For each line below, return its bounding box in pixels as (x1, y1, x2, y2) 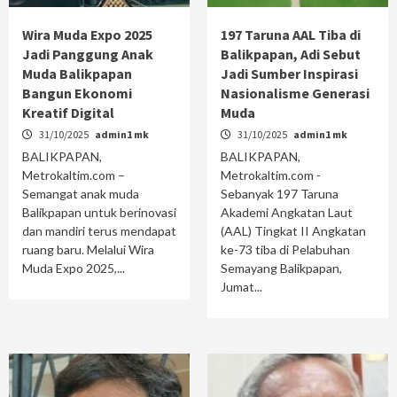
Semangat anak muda (22, 185, 139, 201)
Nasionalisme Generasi (221, 83, 370, 102)
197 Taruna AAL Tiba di (221, 25, 361, 43)
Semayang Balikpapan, (221, 260, 342, 276)
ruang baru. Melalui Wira (22, 241, 154, 257)
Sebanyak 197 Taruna (221, 185, 339, 201)
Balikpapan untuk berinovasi (22, 204, 176, 220)
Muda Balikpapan (22, 64, 132, 82)
